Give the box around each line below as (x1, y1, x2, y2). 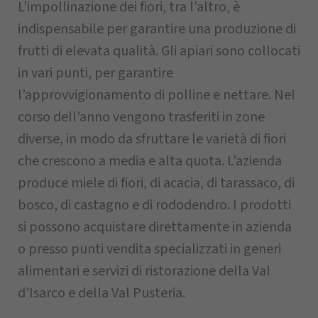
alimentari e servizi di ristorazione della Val (18, 261, 270, 281)
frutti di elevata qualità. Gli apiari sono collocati (18, 41, 300, 61)
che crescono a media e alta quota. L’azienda (18, 151, 282, 171)
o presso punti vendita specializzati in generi (18, 239, 281, 259)
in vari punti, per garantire (18, 63, 173, 83)
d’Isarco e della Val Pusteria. (18, 283, 185, 303)
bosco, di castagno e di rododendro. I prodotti (18, 195, 291, 215)
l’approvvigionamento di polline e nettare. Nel (18, 85, 295, 105)
